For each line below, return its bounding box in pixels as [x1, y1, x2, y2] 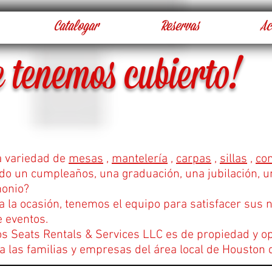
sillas [220, 152, 247, 166]
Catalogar [53, 20, 98, 35]
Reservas [160, 20, 199, 35]
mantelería [112, 152, 168, 166]
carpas [176, 152, 211, 166]
